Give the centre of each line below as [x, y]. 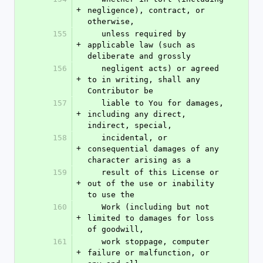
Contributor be [120, 91]
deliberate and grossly [139, 56]
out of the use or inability [151, 183]
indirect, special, [130, 125]
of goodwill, [116, 229]
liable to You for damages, [95, 103]
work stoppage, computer [95, 242]
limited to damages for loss [151, 218]
